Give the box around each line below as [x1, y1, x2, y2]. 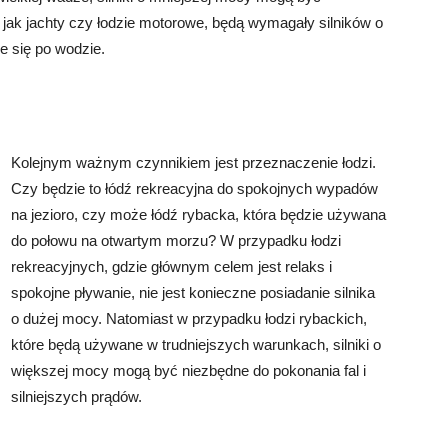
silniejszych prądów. [11, 388, 142, 405]
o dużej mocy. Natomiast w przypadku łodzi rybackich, [11, 310, 367, 327]
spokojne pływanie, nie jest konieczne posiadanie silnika [11, 284, 375, 301]
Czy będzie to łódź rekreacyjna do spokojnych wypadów [11, 180, 378, 197]
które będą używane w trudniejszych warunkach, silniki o [11, 336, 381, 353]
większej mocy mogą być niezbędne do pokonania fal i [11, 362, 366, 379]
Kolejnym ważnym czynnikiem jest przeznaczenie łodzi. [11, 154, 376, 171]
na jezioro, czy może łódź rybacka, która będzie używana [11, 206, 386, 223]
